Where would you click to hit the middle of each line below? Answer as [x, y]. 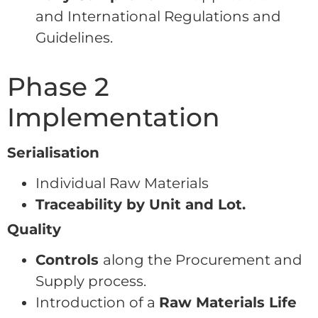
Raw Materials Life [228, 302]
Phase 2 [58, 86]
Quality [34, 229]
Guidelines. [74, 37]
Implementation [114, 117]
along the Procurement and [203, 259]
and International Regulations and [158, 16]
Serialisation [53, 152]
